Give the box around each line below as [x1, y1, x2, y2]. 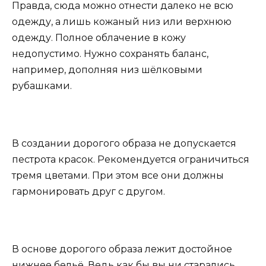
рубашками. [12, 80, 72, 91]
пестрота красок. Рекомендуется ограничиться [12, 154, 249, 166]
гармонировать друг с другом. [12, 186, 165, 198]
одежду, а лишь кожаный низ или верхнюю [12, 15, 232, 27]
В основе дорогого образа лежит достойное [12, 243, 232, 255]
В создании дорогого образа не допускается [12, 138, 236, 150]
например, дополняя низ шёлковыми [12, 64, 202, 75]
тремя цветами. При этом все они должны [12, 170, 224, 182]
